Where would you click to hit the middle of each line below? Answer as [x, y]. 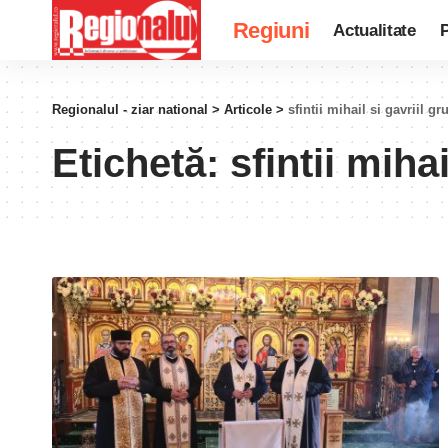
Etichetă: [141, 163]
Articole [248, 109]
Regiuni [271, 30]
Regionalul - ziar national [130, 109]
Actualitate [374, 30]
